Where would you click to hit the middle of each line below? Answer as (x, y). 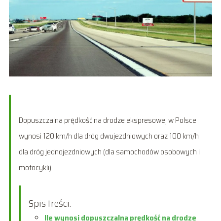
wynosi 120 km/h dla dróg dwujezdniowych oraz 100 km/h (109, 136)
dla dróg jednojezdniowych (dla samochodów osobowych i (109, 151)
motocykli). (36, 167)
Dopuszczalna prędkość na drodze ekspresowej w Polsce (107, 120)
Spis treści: (50, 203)
